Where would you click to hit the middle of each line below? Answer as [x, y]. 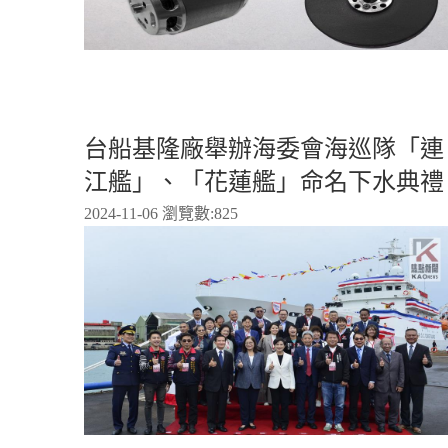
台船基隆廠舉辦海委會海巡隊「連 [264, 148]
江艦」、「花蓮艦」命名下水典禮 [264, 181]
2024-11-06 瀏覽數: [149, 213]
